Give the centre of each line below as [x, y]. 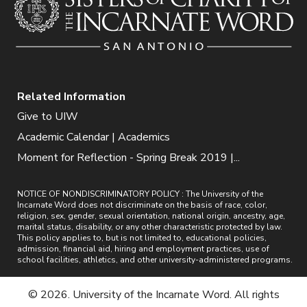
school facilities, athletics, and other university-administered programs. [155, 260]
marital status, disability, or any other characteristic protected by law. [150, 227]
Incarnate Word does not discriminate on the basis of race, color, [142, 205]
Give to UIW [48, 117]
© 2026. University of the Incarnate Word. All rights [153, 295]
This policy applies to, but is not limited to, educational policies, [142, 238]
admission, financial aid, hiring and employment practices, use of [143, 249]
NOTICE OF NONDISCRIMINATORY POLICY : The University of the [140, 194]
